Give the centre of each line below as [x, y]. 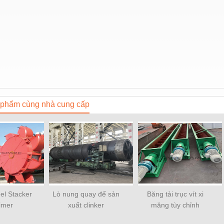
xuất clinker [86, 205]
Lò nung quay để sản [86, 194]
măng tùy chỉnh [175, 205]
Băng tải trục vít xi [175, 194]
